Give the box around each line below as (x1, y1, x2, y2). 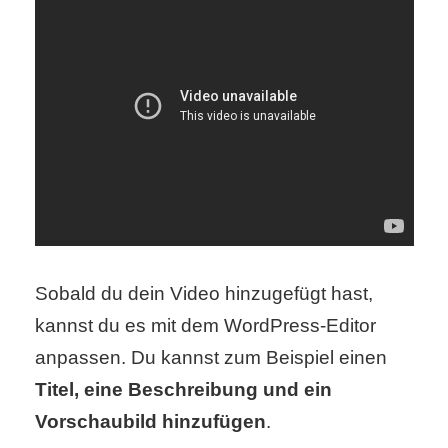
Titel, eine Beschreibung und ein (34, 378, 332, 400)
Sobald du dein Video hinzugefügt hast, (34, 282, 373, 304)
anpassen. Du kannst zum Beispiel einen (34, 346, 387, 368)
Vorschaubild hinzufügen (34, 410, 266, 432)
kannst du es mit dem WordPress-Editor (34, 314, 376, 336)
